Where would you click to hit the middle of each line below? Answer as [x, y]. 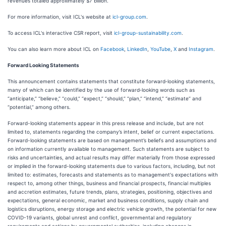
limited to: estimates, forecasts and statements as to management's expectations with [113, 175]
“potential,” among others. [39, 107]
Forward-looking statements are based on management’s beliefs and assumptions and [112, 140]
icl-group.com [129, 17]
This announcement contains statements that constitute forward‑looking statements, [111, 81]
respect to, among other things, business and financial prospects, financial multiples [109, 183]
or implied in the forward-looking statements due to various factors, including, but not [111, 166]
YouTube [160, 49]
